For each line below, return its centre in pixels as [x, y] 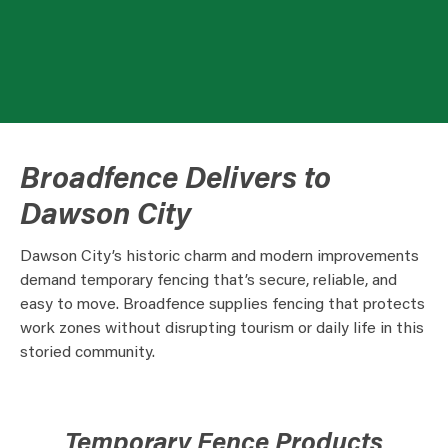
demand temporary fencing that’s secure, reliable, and [208, 281]
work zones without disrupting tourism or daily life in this [222, 329]
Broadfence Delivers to [175, 181]
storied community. [87, 353]
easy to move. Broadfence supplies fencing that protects [222, 305]
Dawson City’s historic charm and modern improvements [219, 257]
